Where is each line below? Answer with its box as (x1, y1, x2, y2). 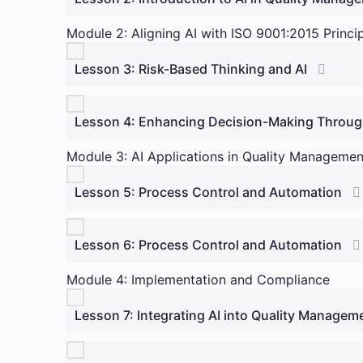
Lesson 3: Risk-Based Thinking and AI (75, 61, 307, 77)
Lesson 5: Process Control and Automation (75, 184, 342, 200)
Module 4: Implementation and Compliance (66, 271, 330, 288)
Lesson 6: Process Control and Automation (75, 237, 342, 253)
